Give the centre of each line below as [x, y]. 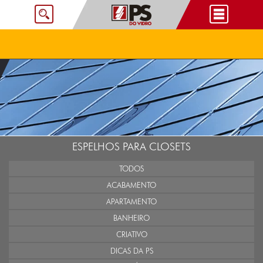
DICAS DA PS [131, 251]
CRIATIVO [131, 234]
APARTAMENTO [131, 201]
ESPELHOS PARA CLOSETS [131, 146]
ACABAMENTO [131, 185]
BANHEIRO [131, 218]
